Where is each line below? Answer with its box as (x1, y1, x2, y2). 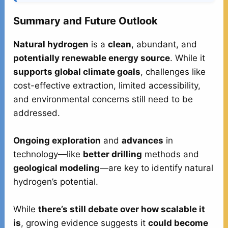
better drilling (83, 149, 142, 159)
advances (122, 135, 164, 146)
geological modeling (13, 162, 100, 173)
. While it (170, 52, 206, 63)
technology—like (13, 149, 83, 159)
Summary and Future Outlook (13, 14, 158, 27)
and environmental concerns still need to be (13, 94, 193, 104)
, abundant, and (131, 39, 197, 49)
